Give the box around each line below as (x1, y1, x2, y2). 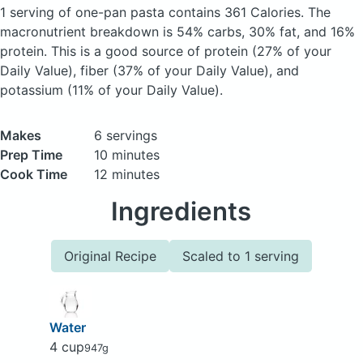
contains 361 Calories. (169, 4, 308, 20)
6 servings (94, 127, 157, 143)
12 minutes (94, 166, 160, 182)
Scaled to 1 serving (182, 248, 299, 264)
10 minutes (94, 147, 160, 163)
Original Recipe (64, 248, 156, 264)
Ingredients (111, 196, 252, 227)
